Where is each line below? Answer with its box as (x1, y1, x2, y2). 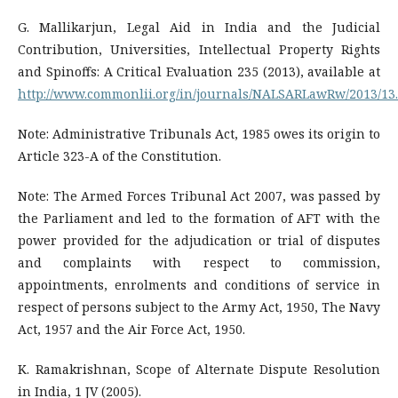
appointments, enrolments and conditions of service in (18, 276, 380, 293)
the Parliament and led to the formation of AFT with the (18, 210, 380, 227)
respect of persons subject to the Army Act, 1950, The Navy (18, 298, 380, 315)
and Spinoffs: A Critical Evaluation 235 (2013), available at (18, 63, 380, 80)
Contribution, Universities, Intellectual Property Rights (18, 41, 380, 58)
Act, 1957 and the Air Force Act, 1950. (18, 321, 245, 338)
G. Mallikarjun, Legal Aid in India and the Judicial (18, 19, 380, 36)
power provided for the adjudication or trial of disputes (18, 232, 380, 249)
